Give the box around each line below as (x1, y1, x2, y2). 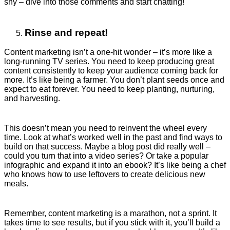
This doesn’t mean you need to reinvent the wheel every (4, 124, 207, 133)
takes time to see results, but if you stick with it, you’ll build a (4, 218, 220, 227)
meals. (4, 179, 28, 188)
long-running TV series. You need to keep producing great (4, 57, 214, 66)
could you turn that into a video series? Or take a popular (4, 151, 208, 161)
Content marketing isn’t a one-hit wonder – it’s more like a (4, 48, 212, 57)
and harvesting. (4, 94, 60, 103)
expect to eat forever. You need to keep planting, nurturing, (4, 85, 215, 94)
